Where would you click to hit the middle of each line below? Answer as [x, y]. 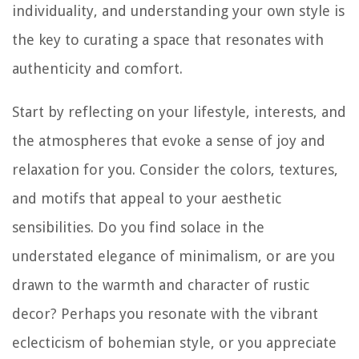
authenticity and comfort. [97, 69]
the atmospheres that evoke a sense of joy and [169, 141]
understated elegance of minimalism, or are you [173, 256]
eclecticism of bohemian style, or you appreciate [174, 343]
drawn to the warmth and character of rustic [161, 285]
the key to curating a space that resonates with [168, 40]
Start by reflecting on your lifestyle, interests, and [179, 112]
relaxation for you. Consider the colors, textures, [175, 170]
